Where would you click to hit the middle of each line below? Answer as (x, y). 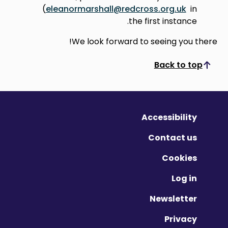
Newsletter (173, 199)
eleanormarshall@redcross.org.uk (116, 9)
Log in (184, 178)
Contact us (172, 138)
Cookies (179, 158)
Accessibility (169, 117)
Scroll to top (159, 69)
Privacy (180, 219)
